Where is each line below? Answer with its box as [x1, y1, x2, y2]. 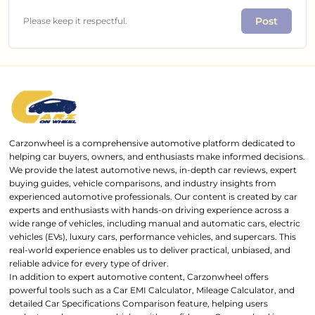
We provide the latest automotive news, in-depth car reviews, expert [9, 165, 297, 176]
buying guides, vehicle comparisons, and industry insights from [9, 178, 277, 189]
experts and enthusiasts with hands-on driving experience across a [9, 205, 290, 216]
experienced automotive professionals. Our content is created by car [9, 191, 298, 202]
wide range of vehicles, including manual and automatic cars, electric [9, 218, 301, 229]
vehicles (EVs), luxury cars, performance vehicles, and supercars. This [9, 231, 297, 243]
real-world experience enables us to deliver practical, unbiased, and [9, 245, 291, 256]
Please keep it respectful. [23, 15, 127, 26]
